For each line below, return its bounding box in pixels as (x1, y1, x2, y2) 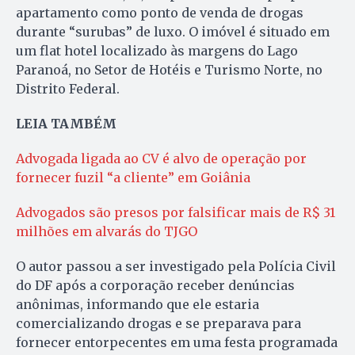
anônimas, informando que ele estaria (16, 296, 259, 313)
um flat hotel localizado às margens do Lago (16, 43, 298, 59)
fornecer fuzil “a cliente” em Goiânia (16, 170, 250, 186)
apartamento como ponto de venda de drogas (16, 5, 303, 21)
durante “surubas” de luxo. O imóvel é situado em (16, 24, 330, 40)
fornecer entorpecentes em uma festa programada (16, 334, 338, 351)
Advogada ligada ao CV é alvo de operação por (16, 151, 307, 167)
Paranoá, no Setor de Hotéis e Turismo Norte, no (16, 62, 323, 78)
